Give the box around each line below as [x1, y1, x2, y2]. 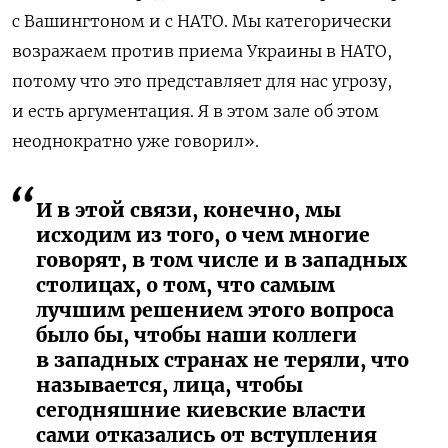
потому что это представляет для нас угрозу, [12, 70, 392, 91]
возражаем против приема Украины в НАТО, [12, 40, 392, 61]
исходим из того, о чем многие [36, 222, 370, 247]
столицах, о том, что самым [36, 272, 335, 297]
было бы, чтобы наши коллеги [36, 322, 357, 347]
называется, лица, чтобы [36, 372, 303, 397]
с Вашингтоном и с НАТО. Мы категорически [12, 10, 392, 31]
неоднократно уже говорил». [12, 130, 259, 151]
